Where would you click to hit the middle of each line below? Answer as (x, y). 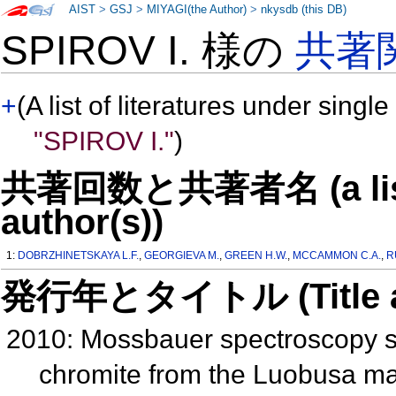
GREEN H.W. (256, 256)
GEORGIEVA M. (182, 256)
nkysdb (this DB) (304, 10)
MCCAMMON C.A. (337, 256)
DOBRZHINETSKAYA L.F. (79, 256)
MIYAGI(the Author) (197, 10)
